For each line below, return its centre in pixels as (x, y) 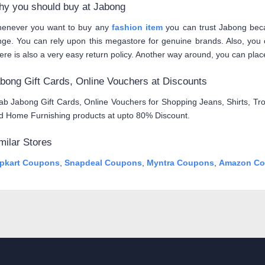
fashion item (137, 27)
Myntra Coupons (180, 163)
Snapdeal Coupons (103, 163)
